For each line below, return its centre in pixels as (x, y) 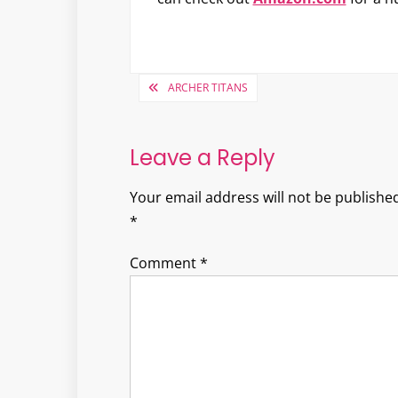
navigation (200, 116)
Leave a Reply (202, 158)
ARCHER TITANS (207, 88)
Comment (164, 263)
